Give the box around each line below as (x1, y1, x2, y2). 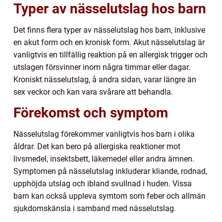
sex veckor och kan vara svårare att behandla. (13, 87, 173, 97)
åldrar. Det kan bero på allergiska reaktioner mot (13, 142, 180, 152)
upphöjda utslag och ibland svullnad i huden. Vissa (13, 179, 192, 189)
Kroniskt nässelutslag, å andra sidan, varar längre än (13, 75, 196, 85)
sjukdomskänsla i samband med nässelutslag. (13, 204, 176, 214)
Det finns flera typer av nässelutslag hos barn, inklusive (13, 25, 205, 35)
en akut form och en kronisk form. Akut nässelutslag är (13, 38, 205, 48)
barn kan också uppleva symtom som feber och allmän (13, 191, 206, 201)
